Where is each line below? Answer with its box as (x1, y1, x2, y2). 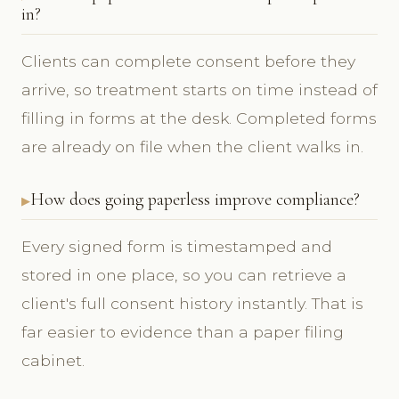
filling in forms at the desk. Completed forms (21, 108, 377, 127)
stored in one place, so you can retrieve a (21, 265, 346, 284)
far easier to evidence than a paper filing (21, 322, 344, 341)
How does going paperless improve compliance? (30, 188, 360, 210)
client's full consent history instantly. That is (21, 293, 363, 313)
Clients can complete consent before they (21, 51, 355, 70)
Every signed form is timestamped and (21, 236, 332, 256)
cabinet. (21, 350, 85, 370)
